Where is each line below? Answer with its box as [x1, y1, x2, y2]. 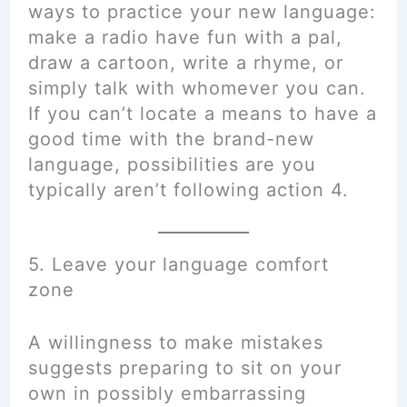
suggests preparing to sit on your [27, 357, 342, 379]
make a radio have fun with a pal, [27, 26, 342, 48]
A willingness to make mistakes [27, 332, 323, 353]
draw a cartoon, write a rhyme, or [27, 52, 343, 74]
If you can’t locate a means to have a [27, 103, 377, 124]
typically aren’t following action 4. [27, 179, 349, 201]
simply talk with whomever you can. [27, 77, 366, 99]
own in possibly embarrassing [27, 382, 306, 404]
